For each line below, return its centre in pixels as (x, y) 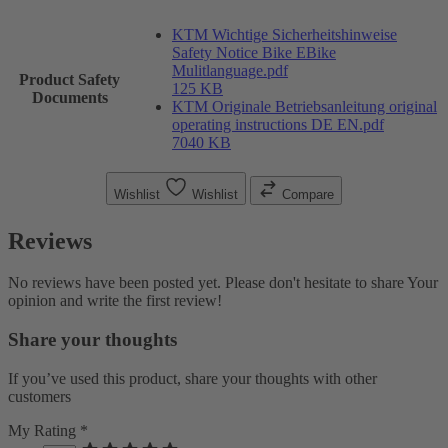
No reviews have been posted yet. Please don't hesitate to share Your (223, 283)
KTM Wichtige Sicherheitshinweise (284, 34)
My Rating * (48, 430)
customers (39, 396)
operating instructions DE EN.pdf (278, 124)
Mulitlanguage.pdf (230, 70)
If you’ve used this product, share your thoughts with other (192, 378)
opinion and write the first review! (115, 301)
